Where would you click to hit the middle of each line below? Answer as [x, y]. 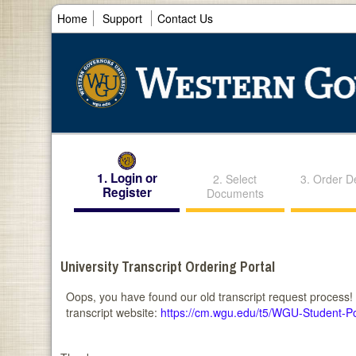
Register [127, 193]
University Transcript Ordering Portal [168, 267]
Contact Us [185, 18]
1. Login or [127, 178]
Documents [235, 193]
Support [122, 18]
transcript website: [114, 313]
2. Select [235, 179]
